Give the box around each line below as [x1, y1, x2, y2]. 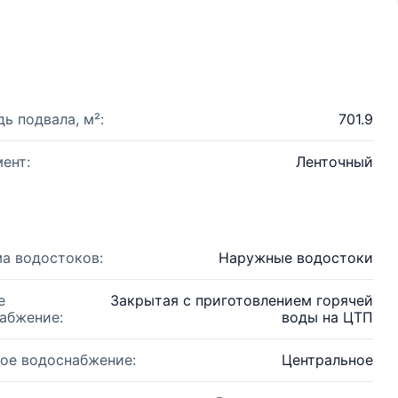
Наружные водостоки [219, 249, 373, 267]
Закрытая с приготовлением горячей [110, 291, 373, 309]
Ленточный [296, 153, 373, 171]
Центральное [282, 351, 373, 369]
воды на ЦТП [282, 308, 373, 326]
